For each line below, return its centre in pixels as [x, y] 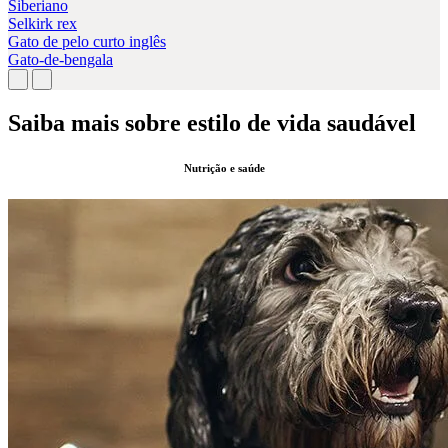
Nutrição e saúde [224, 167]
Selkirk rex [42, 23]
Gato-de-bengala [60, 59]
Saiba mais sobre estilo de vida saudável [212, 122]
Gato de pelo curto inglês [87, 41]
